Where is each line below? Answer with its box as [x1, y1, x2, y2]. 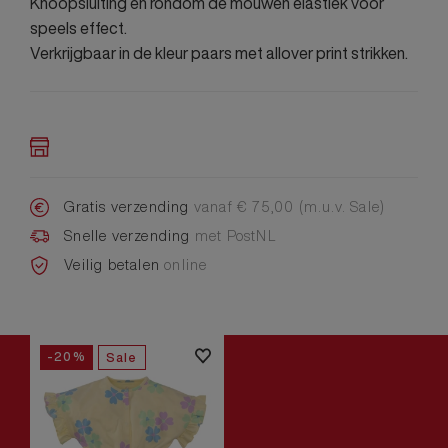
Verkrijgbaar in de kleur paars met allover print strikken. [30, 41, 408, 66]
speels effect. [30, 16, 127, 41]
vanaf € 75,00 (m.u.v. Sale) [193, 195, 386, 217]
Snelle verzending [64, 224, 195, 246]
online [164, 253, 208, 275]
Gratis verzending [64, 195, 194, 217]
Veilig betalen [64, 253, 165, 275]
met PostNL [194, 224, 277, 246]
